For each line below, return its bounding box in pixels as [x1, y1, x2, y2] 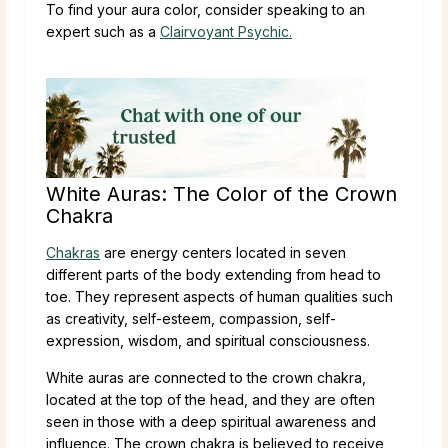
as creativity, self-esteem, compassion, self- [46, 309, 336, 327]
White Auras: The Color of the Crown [46, 181, 397, 206]
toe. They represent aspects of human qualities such [46, 287, 393, 305]
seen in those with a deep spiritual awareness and [46, 412, 376, 430]
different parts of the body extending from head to [46, 265, 381, 283]
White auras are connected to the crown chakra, [46, 368, 366, 386]
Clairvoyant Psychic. [160, 22, 292, 40]
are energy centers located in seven [100, 243, 346, 261]
